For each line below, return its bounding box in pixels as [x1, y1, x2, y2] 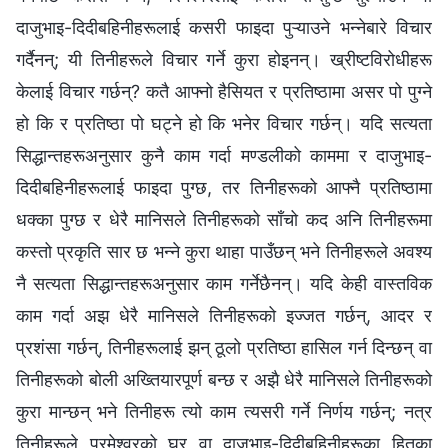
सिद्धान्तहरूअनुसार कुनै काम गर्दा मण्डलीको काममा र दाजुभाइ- [16, 145, 432, 167]
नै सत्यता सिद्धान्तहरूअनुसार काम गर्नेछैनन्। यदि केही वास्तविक [16, 273, 432, 295]
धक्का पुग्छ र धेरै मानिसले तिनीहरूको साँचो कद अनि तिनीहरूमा [16, 209, 432, 231]
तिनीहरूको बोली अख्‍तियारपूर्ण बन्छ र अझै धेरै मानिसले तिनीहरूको [16, 369, 432, 391]
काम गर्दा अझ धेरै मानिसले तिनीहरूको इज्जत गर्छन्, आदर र [16, 305, 432, 327]
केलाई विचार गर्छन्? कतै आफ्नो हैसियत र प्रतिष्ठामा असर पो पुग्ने [16, 81, 432, 103]
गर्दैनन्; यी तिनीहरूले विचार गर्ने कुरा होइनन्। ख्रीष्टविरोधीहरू [16, 49, 432, 71]
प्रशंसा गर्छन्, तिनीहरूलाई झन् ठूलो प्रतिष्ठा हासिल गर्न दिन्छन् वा [16, 337, 432, 359]
